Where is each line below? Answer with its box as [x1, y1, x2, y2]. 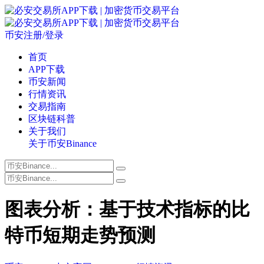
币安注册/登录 [5, 30, 64, 40]
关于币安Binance [28, 138, 97, 148]
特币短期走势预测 [5, 225, 156, 246]
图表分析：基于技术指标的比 [5, 199, 250, 220]
